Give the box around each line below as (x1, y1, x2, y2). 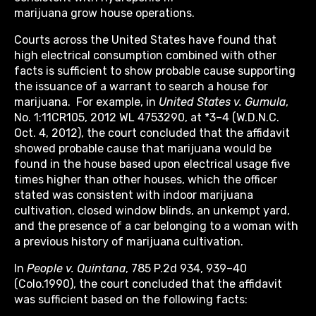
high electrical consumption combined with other (14, 49, 276, 63)
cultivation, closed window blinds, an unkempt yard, (14, 204, 290, 218)
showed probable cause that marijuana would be (14, 142, 272, 156)
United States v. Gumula (159, 95, 286, 109)
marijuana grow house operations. (14, 6, 195, 20)
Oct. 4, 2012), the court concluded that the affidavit (14, 126, 290, 140)
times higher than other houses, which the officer (14, 173, 277, 187)
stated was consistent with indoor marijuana (14, 188, 253, 202)
